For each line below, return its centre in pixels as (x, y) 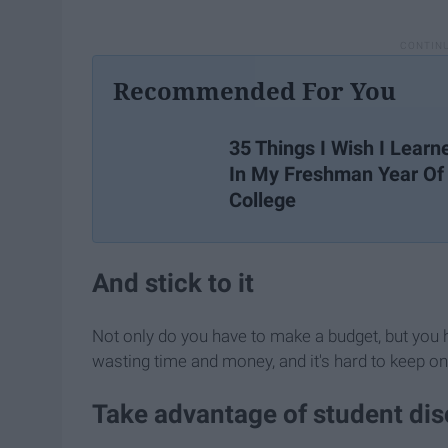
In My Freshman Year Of (336, 174)
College (262, 200)
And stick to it (173, 283)
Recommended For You (254, 91)
